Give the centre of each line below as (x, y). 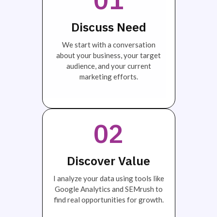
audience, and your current (108, 66)
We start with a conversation (108, 44)
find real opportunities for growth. (108, 200)
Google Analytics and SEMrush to (108, 189)
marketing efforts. (108, 76)
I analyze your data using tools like (108, 178)
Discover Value (108, 161)
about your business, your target (108, 55)
